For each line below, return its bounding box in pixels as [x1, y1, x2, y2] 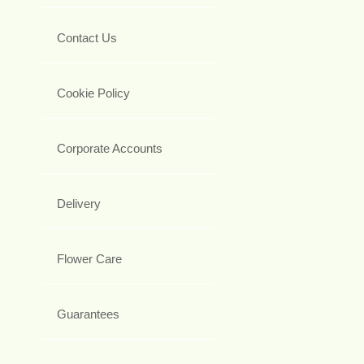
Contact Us [57, 30, 117, 45]
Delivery [57, 196, 101, 210]
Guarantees [57, 306, 119, 321]
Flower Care [57, 251, 122, 266]
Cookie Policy [57, 85, 130, 100]
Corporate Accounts [57, 141, 162, 155]
